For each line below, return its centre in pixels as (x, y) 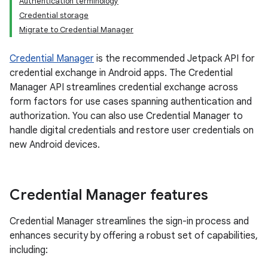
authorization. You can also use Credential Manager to (126, 116)
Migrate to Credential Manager (76, 30)
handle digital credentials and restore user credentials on (132, 130)
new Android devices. (55, 145)
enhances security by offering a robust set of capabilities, (134, 236)
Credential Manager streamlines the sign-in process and (129, 221)
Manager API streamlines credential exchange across (124, 87)
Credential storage (54, 15)
